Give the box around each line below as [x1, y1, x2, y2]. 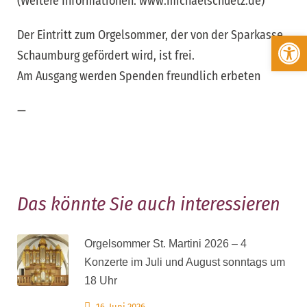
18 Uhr [84, 275, 117, 287]
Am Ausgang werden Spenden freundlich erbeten [17, 69, 260, 84]
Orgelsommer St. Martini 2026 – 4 [84, 238, 247, 250]
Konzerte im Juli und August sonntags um [84, 256, 285, 269]
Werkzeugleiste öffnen [278, 29, 289, 55]
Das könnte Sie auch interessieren [17, 193, 280, 216]
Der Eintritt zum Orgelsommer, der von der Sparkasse [17, 27, 283, 43]
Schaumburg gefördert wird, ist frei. [17, 48, 195, 64]
